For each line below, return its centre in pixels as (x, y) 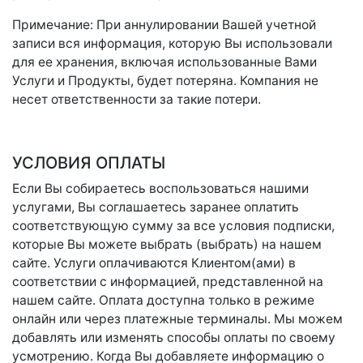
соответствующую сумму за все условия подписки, (173, 226)
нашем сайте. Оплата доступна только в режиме (163, 300)
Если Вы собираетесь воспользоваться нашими (160, 188)
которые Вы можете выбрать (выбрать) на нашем (167, 244)
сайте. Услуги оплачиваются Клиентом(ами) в (154, 263)
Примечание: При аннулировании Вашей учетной (164, 25)
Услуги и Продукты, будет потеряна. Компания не (165, 81)
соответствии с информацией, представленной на (168, 282)
